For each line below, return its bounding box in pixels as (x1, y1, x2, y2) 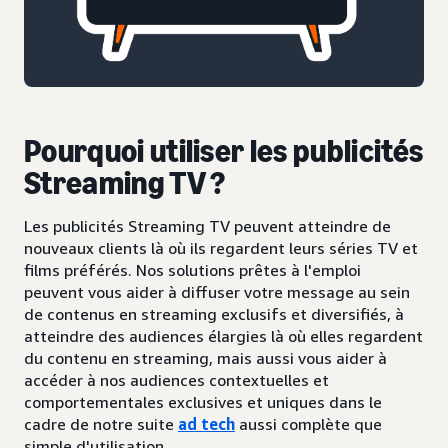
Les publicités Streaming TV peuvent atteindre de (24, 216, 391, 236)
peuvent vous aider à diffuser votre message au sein (24, 282, 410, 302)
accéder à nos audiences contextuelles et (24, 370, 329, 390)
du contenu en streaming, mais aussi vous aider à (24, 348, 387, 368)
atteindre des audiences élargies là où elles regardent (24, 326, 423, 346)
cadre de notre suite (24, 414, 178, 434)
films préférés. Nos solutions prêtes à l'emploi (24, 260, 361, 280)
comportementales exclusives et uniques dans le (24, 392, 382, 412)
